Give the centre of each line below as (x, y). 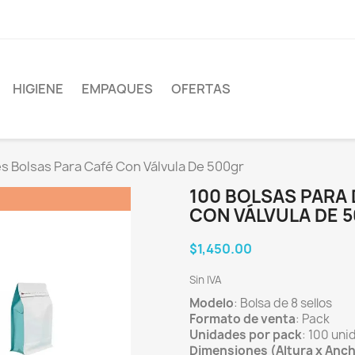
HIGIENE (38, 89)
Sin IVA (206, 279)
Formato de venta (242, 319)
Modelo (212, 303)
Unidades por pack (246, 334)
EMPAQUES (117, 89)
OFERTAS (201, 89)
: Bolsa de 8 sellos (283, 303)
